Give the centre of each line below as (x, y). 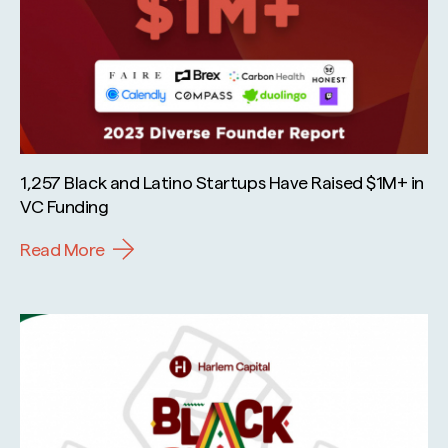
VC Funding (64, 206)
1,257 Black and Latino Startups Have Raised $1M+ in (222, 182)
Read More (62, 249)
